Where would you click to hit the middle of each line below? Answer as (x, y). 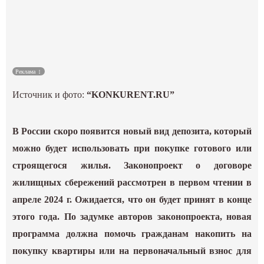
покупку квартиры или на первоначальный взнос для (132, 251)
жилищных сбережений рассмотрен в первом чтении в (132, 183)
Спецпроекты (132, 80)
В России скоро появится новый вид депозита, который (132, 131)
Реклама (27, 72)
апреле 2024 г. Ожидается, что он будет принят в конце (132, 200)
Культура (132, 19)
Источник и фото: (50, 95)
